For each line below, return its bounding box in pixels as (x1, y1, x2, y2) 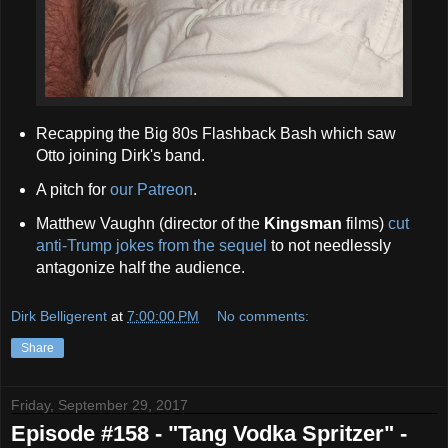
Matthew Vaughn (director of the (35, 215, 264, 233)
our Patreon (109, 181, 193, 199)
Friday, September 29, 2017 (11, 396, 188, 413)
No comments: (217, 307, 310, 324)
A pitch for (35, 181, 110, 199)
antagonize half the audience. (35, 259, 245, 277)
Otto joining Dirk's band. (35, 147, 205, 165)
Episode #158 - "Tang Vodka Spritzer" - (11, 420, 407, 446)
